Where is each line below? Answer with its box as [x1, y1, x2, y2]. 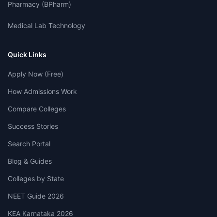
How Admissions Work [8, 87, 77, 95]
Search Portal [8, 139, 50, 148]
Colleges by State [8, 174, 64, 183]
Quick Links [8, 50, 46, 59]
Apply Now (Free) [8, 70, 63, 78]
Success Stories [8, 122, 58, 130]
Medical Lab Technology [8, 21, 85, 30]
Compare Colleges [8, 105, 66, 113]
